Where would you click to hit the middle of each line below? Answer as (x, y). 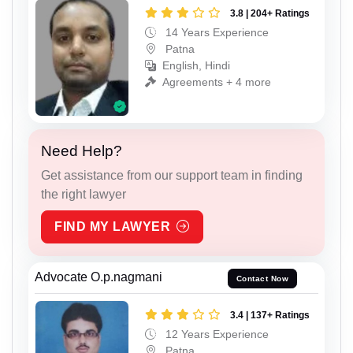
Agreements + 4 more (217, 82)
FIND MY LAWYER (112, 226)
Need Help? (82, 150)
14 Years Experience (216, 33)
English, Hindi (196, 66)
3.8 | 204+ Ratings (270, 14)
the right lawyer (84, 194)
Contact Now (262, 278)
